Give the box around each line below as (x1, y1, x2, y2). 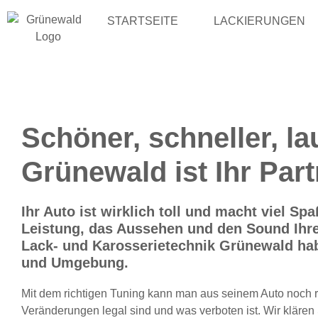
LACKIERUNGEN (213, 15, 305, 27)
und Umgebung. (21, 255, 128, 270)
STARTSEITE (106, 15, 178, 27)
